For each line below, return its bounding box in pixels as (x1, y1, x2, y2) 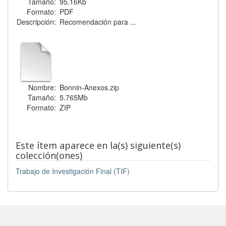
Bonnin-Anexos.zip (60, 82, 119, 92)
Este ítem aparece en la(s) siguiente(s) (16, 139, 181, 151)
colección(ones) (16, 149, 82, 161)
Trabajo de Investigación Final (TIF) (16, 165, 130, 176)
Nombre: (28, 82, 56, 92)
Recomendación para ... (60, 16, 136, 27)
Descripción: (17, 16, 56, 27)
